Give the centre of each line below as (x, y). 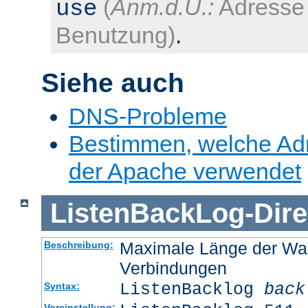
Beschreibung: (78, 245)
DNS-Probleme (148, 117)
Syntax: (62, 286)
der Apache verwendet (185, 172)
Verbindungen (173, 268)
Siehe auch (113, 82)
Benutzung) (115, 35)
